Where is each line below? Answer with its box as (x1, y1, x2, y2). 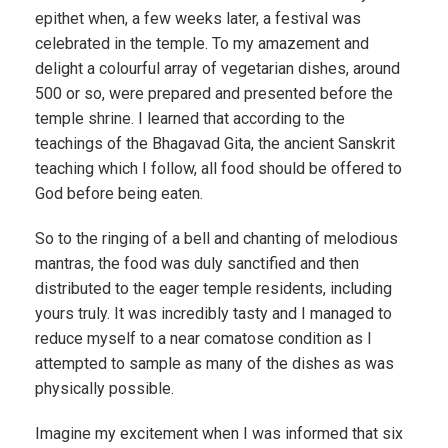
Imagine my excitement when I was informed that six (35, 424, 403, 443)
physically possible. (35, 379, 174, 398)
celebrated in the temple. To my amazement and (35, 34, 369, 53)
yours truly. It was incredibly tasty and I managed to (35, 304, 392, 323)
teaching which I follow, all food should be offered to (35, 159, 402, 178)
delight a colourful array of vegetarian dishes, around (35, 59, 400, 78)
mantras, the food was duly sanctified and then (35, 254, 359, 273)
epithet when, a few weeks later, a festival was (35, 9, 361, 28)
